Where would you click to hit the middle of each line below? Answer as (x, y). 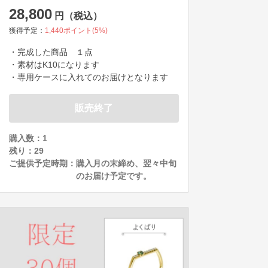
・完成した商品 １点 (51, 52)
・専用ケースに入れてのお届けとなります (89, 77)
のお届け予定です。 (114, 176)
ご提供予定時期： (42, 163)
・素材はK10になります (54, 64)
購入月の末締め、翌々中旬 (126, 163)
